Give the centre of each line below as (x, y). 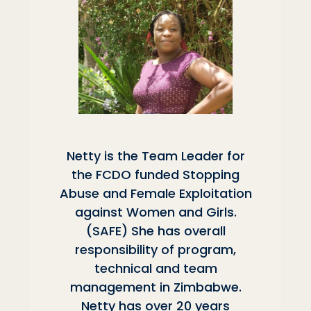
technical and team (155, 268)
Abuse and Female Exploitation (155, 193)
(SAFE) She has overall (155, 230)
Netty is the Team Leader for (155, 155)
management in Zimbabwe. (155, 287)
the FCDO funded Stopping (155, 174)
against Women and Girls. (155, 212)
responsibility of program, (155, 249)
